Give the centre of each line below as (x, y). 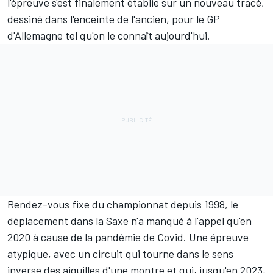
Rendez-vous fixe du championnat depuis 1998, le (123, 204)
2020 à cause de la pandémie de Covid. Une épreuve (128, 237)
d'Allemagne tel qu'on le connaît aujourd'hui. (109, 35)
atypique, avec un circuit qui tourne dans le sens (120, 253)
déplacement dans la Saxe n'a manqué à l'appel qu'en (129, 220)
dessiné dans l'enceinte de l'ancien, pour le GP (114, 19)
